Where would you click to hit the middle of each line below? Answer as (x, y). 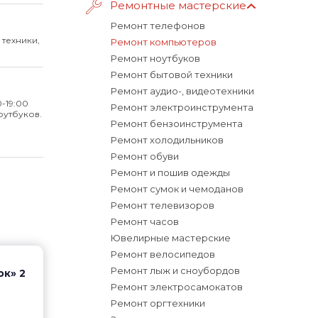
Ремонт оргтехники (158, 303)
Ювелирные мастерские (171, 238)
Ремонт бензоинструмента (177, 124)
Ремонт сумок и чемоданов (177, 189)
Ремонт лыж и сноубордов (175, 270)
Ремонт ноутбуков (155, 58)
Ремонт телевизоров (163, 205)
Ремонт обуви (145, 156)
